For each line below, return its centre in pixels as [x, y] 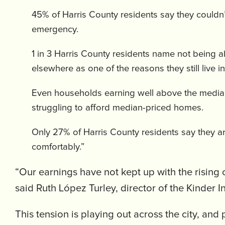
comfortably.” [58, 147]
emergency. [55, 29]
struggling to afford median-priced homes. [118, 107]
